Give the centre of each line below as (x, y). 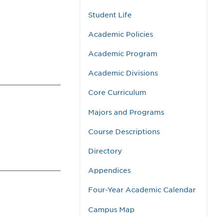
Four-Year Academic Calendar (142, 190)
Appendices (109, 170)
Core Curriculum (117, 93)
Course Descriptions (124, 131)
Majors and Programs (126, 112)
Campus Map (111, 209)
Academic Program (123, 54)
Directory (105, 151)
